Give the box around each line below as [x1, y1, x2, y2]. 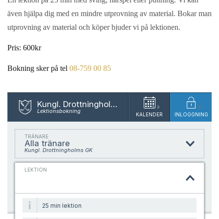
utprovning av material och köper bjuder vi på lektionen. [7, 23, 180, 32]
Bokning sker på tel [7, 64, 69, 72]
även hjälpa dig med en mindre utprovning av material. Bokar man [7, 9, 212, 18]
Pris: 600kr [7, 43, 41, 52]
